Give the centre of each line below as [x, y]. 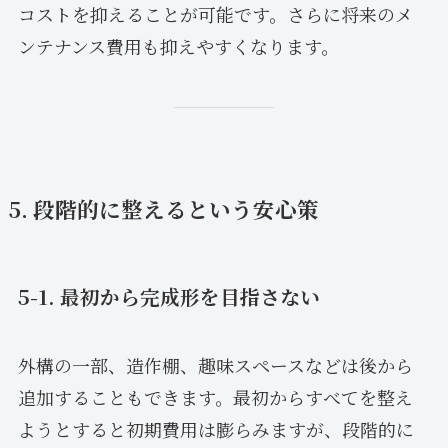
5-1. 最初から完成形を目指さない [168, 297]
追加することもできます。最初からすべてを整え [215, 397]
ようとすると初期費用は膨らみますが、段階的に [215, 429]
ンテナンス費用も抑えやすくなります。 [178, 46]
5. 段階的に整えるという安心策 [163, 208]
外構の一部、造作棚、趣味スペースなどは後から [215, 365]
